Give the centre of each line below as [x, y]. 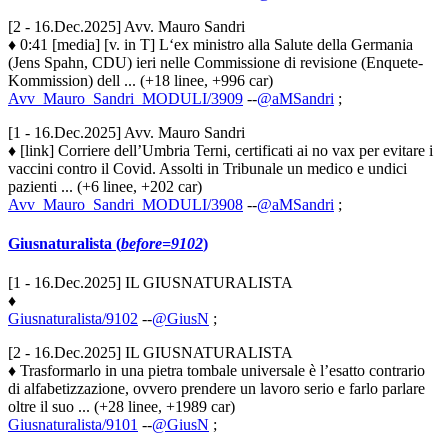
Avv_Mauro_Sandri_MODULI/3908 [125, 204]
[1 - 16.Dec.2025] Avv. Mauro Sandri [126, 132]
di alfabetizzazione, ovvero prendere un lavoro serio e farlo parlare [216, 389]
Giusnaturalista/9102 [73, 319]
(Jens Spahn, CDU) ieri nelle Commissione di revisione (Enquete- [215, 62]
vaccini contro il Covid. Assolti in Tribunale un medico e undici [207, 168]
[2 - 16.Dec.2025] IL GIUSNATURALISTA [150, 353]
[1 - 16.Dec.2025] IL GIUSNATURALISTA [150, 283]
